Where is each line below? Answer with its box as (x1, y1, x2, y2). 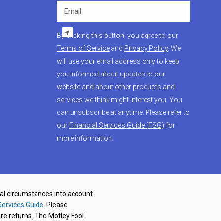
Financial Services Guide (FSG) (69, 121, 164, 130)
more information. (57, 134, 113, 143)
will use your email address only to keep (57, 57, 179, 66)
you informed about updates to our (57, 70, 165, 78)
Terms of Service (57, 44, 110, 53)
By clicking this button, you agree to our (57, 32, 178, 40)
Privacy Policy (124, 44, 168, 53)
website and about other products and (57, 83, 175, 91)
